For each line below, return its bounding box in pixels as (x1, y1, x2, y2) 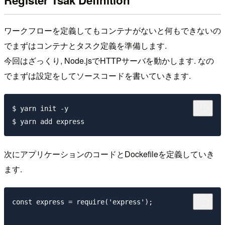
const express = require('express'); (12, 197, 153, 206)
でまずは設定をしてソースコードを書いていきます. (4, 70, 191, 82)
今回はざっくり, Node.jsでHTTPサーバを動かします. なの (4, 55, 214, 67)
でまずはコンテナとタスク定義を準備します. (4, 40, 167, 52)
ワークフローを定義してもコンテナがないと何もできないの (4, 25, 221, 37)
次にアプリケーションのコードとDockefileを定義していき (4, 148, 214, 160)
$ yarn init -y (12, 104, 68, 113)
